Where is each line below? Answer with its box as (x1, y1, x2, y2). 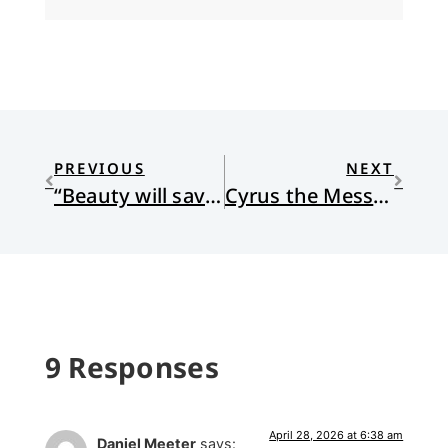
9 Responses (44, 348, 219, 387)
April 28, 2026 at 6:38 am (269, 428, 404, 443)
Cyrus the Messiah (373, 181, 390, 209)
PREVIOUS (53, 157, 145, 178)
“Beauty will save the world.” (205, 181, 221, 209)
